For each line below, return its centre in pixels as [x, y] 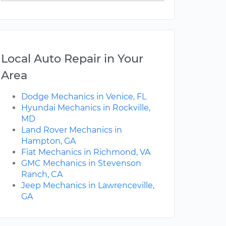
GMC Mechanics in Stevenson [81, 163]
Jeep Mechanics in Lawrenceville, [88, 186]
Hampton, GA [48, 141]
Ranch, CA [42, 175]
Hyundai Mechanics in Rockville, [86, 108]
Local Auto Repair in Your [72, 59]
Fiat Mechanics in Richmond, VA [86, 152]
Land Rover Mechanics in [72, 130]
